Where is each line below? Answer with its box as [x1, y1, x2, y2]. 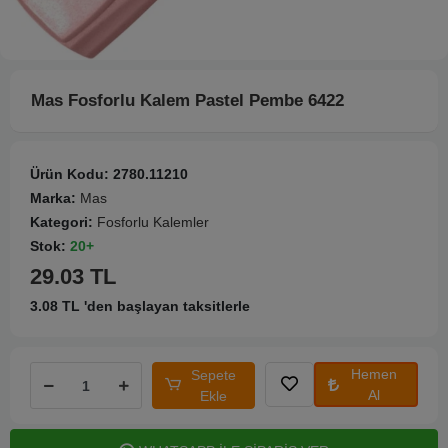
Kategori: [30, 214, 97, 230]
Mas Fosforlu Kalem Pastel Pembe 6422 [31, 91, 344, 110]
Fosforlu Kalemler [97, 214, 209, 230]
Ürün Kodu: [30, 166, 113, 182]
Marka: [30, 190, 80, 206]
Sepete [191, 366, 237, 383]
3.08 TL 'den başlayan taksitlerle [30, 298, 250, 314]
